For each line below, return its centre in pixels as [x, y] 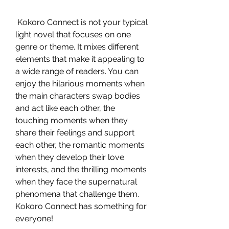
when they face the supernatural [76, 182]
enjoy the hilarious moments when [80, 84]
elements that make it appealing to [80, 59]
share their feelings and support [75, 133]
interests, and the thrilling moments [81, 169]
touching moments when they [72, 120]
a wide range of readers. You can [77, 71]
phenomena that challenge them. [77, 194]
